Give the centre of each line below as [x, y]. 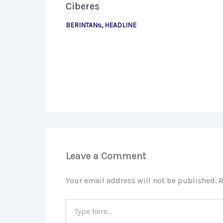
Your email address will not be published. [141, 181]
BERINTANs [84, 25]
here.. [73, 214]
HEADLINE [120, 25]
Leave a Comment [106, 156]
